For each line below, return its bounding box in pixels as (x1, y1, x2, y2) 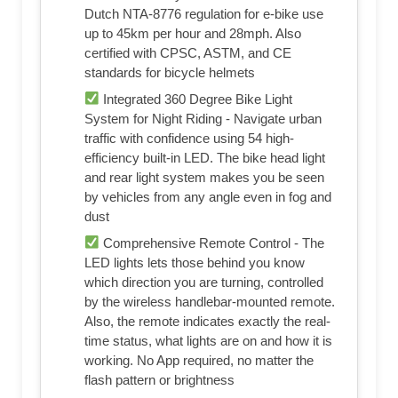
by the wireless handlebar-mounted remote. (84, 293, 335, 309)
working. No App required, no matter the (84, 352, 314, 368)
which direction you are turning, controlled (84, 274, 323, 290)
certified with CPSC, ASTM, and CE (84, 44, 291, 60)
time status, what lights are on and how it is (84, 332, 332, 348)
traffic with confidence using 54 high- (84, 130, 294, 146)
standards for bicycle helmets (84, 64, 255, 80)
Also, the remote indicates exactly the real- (84, 313, 330, 329)
